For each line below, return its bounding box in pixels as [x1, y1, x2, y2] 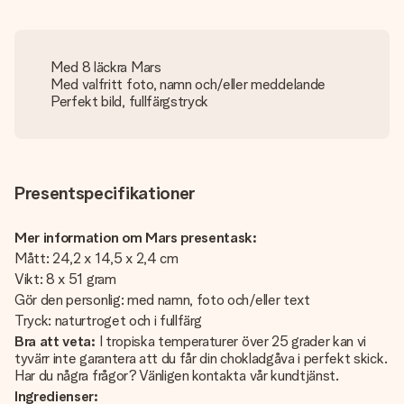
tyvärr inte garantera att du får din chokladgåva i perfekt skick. [14, 350, 388, 367]
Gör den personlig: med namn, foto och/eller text [14, 291, 310, 308]
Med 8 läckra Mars [50, 59, 161, 76]
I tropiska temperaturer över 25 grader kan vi [95, 333, 367, 350]
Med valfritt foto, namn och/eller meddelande [50, 76, 326, 93]
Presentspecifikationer [14, 182, 195, 204]
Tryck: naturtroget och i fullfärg [14, 312, 202, 329]
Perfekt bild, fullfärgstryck [50, 93, 209, 110]
